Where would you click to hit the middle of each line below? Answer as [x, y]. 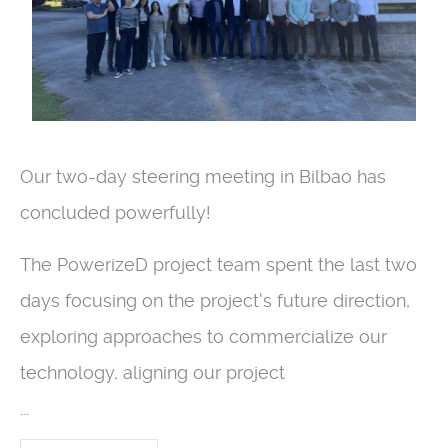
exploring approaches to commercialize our [203, 337]
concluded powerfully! [115, 213]
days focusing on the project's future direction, [215, 301]
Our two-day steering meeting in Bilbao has [203, 177]
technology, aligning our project [152, 373]
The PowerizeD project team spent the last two [218, 265]
